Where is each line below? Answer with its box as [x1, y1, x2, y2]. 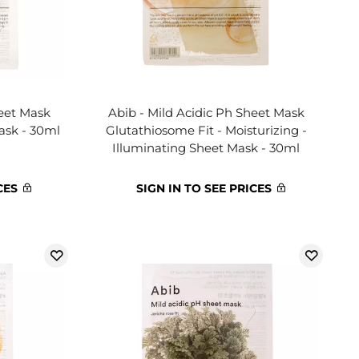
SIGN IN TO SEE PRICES [136, 181, 272, 196]
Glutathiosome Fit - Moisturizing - [105, 123, 307, 138]
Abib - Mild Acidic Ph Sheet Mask [107, 105, 305, 120]
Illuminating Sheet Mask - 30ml [112, 140, 301, 155]
